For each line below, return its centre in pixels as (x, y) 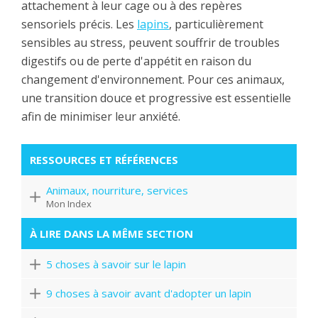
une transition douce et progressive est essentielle (156, 98)
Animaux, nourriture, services (117, 191)
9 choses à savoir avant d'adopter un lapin (149, 294)
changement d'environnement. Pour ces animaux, (153, 80)
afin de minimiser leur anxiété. (101, 117)
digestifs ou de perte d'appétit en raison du (136, 61)
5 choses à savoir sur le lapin (116, 264)
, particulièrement (216, 24)
